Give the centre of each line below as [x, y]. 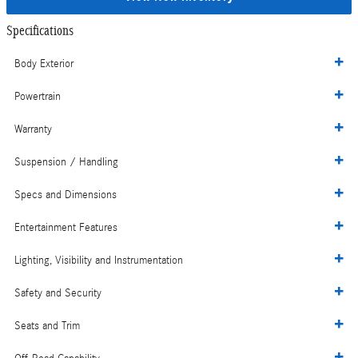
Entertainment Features [66, 228]
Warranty [33, 130]
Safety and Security [58, 294]
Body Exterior [44, 64]
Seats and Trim [47, 326]
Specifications [40, 30]
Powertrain [38, 97]
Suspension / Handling [66, 163]
